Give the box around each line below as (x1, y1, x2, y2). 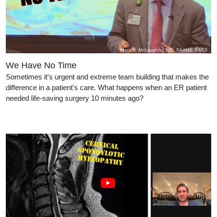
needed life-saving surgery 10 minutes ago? (6, 93, 143, 102)
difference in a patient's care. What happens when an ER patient (6, 83, 207, 92)
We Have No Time (6, 60, 77, 70)
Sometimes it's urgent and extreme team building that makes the (6, 72, 209, 81)
